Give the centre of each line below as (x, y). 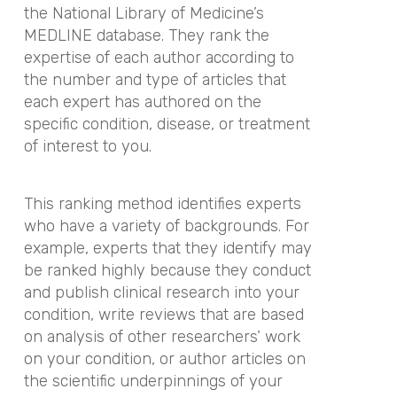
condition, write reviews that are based (163, 314)
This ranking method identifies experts (162, 203)
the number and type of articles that (155, 80)
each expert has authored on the (142, 102)
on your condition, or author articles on (164, 358)
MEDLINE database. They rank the (146, 35)
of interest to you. (87, 146)
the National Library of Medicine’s (144, 13)
